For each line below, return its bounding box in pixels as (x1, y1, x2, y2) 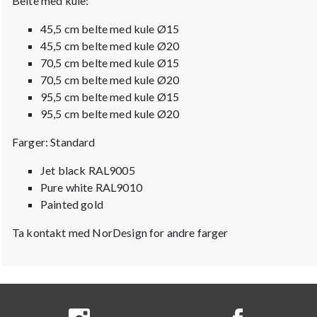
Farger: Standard (12, 135, 96, 149)
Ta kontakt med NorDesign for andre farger (12, 226, 231, 240)
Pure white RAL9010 (40, 180, 142, 195)
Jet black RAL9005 (40, 163, 135, 178)
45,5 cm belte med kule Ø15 (40, 22, 180, 36)
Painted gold (40, 197, 103, 212)
